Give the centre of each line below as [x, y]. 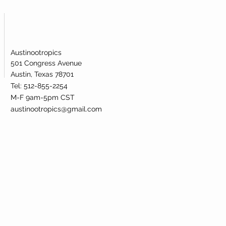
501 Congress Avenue [46, 63]
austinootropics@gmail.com [56, 109]
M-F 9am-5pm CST [43, 97]
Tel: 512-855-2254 [40, 86]
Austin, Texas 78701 [42, 74]
